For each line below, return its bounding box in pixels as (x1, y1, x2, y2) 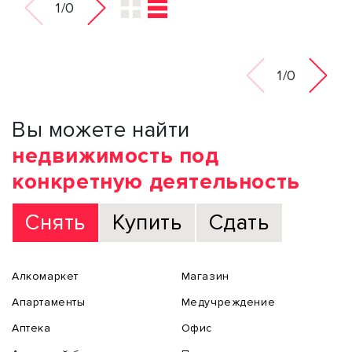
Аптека (12, 321, 51, 335)
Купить (112, 209, 182, 236)
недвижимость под (12, 142, 219, 169)
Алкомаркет (12, 269, 79, 283)
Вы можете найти (12, 116, 191, 143)
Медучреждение (181, 295, 276, 309)
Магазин (181, 269, 229, 283)
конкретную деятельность (12, 168, 300, 195)
